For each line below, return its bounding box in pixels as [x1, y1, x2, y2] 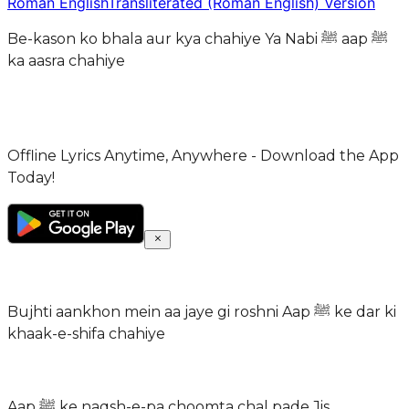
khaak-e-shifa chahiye [7, 324, 165, 342]
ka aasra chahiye [7, 51, 125, 69]
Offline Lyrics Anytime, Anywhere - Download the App [7, 146, 399, 164]
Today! [7, 168, 55, 186]
